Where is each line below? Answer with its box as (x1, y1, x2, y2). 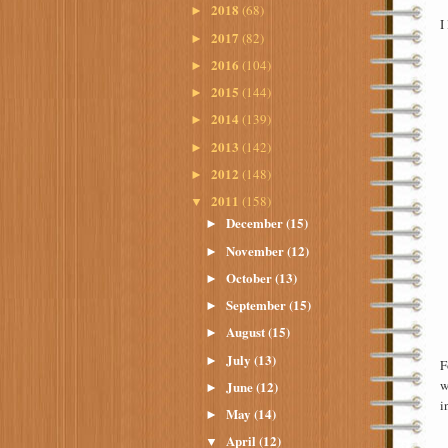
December (226, 213, 287, 233)
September (226, 295, 290, 314)
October (226, 267, 276, 287)
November (226, 240, 288, 260)
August (226, 322, 269, 342)
